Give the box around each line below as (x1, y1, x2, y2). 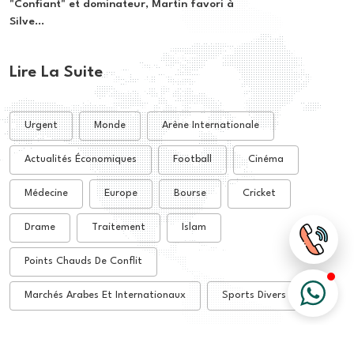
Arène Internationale (162, 120, 259, 131)
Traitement (92, 222, 145, 233)
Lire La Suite (9, 64, 103, 81)
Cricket (243, 188, 276, 199)
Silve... (9, 15, 44, 27)
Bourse (174, 188, 206, 199)
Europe (104, 188, 137, 199)
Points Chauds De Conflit (24, 256, 142, 267)
